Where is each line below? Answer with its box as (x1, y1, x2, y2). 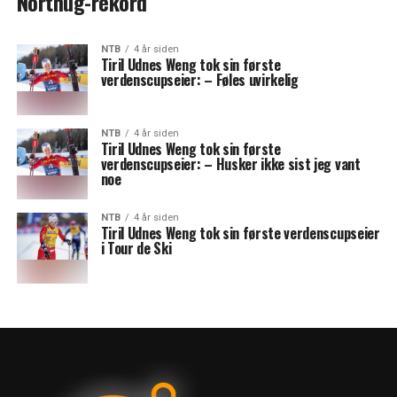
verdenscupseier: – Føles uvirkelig (100, 69, 299, 90)
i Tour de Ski (100, 237, 172, 259)
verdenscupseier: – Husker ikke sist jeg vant (100, 153, 361, 175)
